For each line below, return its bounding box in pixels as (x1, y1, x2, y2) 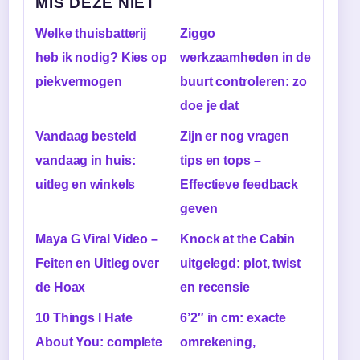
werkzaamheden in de (180, 50, 312, 64)
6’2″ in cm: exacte (180, 310, 287, 325)
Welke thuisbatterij (35, 26, 147, 40)
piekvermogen (35, 74, 122, 88)
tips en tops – (180, 153, 261, 167)
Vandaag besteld (35, 129, 137, 143)
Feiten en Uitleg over (35, 256, 159, 270)
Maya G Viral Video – (35, 231, 158, 246)
